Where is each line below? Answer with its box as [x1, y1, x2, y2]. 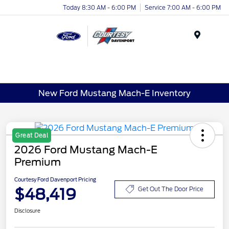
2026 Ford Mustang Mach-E [14, 144, 157, 156]
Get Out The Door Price [138, 185, 203, 193]
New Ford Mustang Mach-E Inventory [38, 88, 191, 98]
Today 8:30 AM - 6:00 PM [63, 4, 136, 11]
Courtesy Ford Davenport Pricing [14, 176, 96, 183]
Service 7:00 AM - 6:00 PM [145, 4, 221, 11]
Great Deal [15, 132, 48, 140]
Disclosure [14, 208, 40, 214]
